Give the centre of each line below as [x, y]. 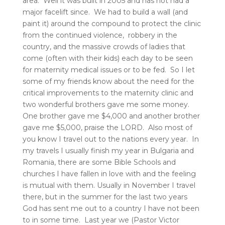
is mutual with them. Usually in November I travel [109, 185]
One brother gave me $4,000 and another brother [111, 116]
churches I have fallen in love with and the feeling [109, 174]
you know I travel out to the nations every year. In [110, 139]
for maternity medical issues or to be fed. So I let [108, 70]
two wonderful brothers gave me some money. [107, 104]
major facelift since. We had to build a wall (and [105, 12]
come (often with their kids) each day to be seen [107, 58]
